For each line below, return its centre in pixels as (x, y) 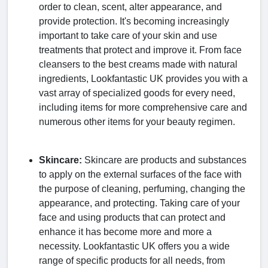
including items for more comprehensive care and (143, 107)
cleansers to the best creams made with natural (138, 64)
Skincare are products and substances (165, 160)
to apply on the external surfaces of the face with (140, 174)
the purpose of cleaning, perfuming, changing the (142, 188)
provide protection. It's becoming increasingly (134, 21)
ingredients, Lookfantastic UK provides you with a (143, 78)
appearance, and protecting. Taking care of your (139, 203)
